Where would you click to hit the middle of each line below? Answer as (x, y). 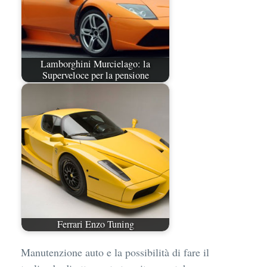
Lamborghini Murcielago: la (95, 64)
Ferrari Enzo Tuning (95, 224)
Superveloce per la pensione (95, 75)
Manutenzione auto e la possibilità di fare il (115, 252)
